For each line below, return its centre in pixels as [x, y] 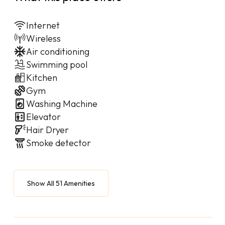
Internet [43, 25]
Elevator [43, 117]
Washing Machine [62, 103]
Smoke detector [58, 143]
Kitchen [41, 77]
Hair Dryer [47, 130]
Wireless [43, 38]
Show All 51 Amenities [61, 183]
